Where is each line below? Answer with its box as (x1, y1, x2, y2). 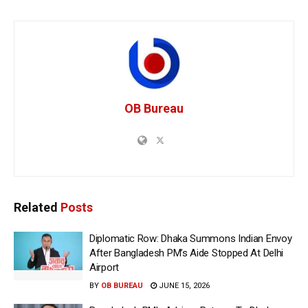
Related (14, 199, 58, 214)
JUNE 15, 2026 (157, 280, 210, 290)
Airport (89, 261, 119, 274)
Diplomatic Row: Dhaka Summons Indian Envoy (89, 232, 292, 245)
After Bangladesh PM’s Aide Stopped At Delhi (89, 246, 284, 259)
